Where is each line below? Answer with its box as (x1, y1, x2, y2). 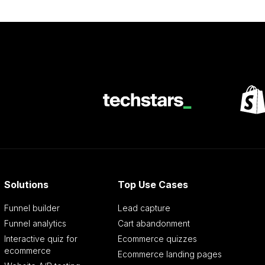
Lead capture (117, 203, 170, 214)
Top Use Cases (117, 179, 188, 191)
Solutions (4, 179, 49, 191)
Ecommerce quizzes (117, 234, 197, 244)
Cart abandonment (117, 218, 190, 229)
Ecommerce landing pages (117, 249, 222, 260)
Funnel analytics (4, 218, 67, 229)
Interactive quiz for (4, 234, 78, 244)
